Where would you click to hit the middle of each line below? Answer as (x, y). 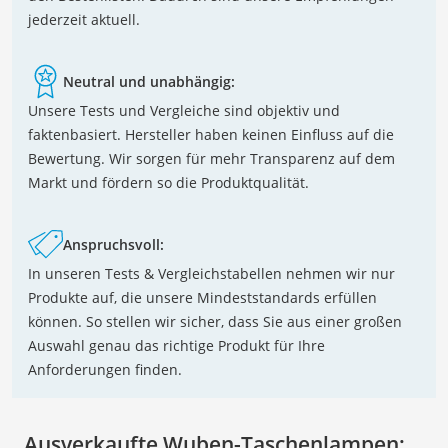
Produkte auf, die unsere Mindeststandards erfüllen (202, 297)
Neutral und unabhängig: (149, 81)
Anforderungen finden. (105, 369)
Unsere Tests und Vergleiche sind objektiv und (184, 110)
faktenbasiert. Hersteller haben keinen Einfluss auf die (211, 134)
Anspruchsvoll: (113, 244)
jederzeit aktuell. (84, 19)
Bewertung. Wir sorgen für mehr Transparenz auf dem (211, 158)
